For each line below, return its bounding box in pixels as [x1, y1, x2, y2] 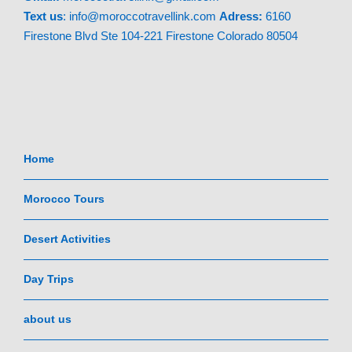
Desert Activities [24, 232, 111, 245]
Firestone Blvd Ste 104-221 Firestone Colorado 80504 [24, 28, 298, 42]
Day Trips [24, 272, 74, 285]
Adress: [219, 9, 262, 23]
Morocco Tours [24, 192, 104, 205]
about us [24, 312, 71, 325]
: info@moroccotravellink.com [63, 9, 219, 23]
